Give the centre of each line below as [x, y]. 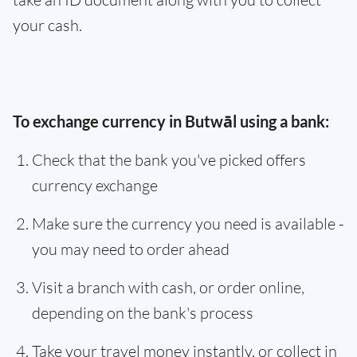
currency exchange [95, 185]
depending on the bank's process [143, 313]
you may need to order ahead [131, 249]
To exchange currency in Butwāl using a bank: [171, 121]
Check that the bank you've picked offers [169, 160]
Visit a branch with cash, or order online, [168, 287]
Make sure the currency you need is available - [188, 224]
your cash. [47, 25]
